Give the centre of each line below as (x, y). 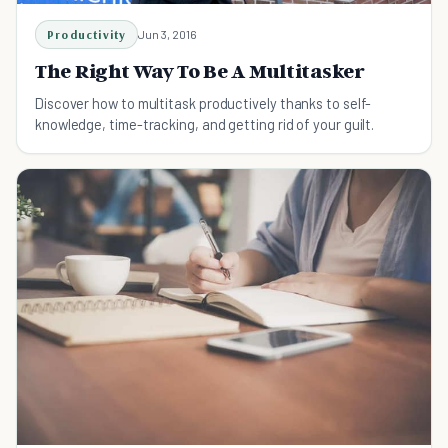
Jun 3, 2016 (167, 34)
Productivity (87, 34)
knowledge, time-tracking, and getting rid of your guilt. (205, 124)
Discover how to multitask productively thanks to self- (203, 103)
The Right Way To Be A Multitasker (200, 71)
